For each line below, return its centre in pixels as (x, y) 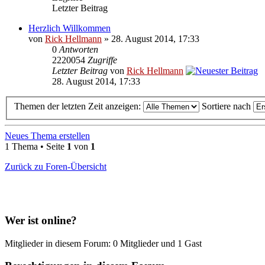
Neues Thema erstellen (47, 136)
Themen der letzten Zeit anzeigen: (79, 106)
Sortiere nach (227, 106)
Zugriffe (102, 60)
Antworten (79, 49)
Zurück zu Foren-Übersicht (56, 167)
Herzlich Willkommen (70, 28)
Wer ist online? (41, 220)
